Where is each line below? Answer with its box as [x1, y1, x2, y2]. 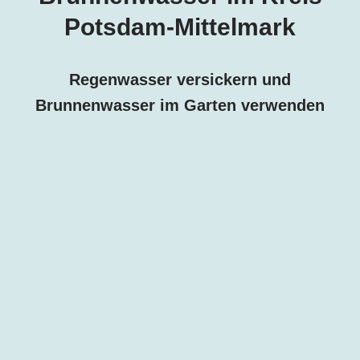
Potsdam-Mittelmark [64, 14, 296, 41]
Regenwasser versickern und [69, 71, 291, 89]
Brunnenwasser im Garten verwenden [35, 96, 325, 115]
